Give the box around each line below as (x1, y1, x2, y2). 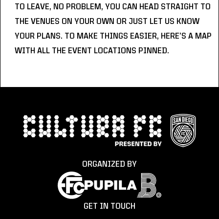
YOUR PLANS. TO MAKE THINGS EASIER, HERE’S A (15, 32, 195, 41)
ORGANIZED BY (82, 160, 137, 169)
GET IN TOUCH (84, 202, 135, 211)
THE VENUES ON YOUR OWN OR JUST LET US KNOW (15, 17, 199, 26)
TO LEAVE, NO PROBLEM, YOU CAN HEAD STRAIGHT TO (15, 2, 211, 11)
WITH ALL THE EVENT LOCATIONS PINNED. (15, 46, 169, 55)
